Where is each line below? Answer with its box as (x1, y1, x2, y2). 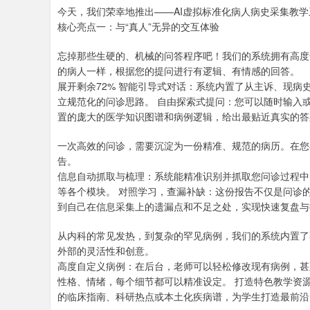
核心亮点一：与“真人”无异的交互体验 (57, 19, 219, 33)
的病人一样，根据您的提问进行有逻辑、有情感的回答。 (57, 64, 300, 77)
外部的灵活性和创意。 (57, 244, 154, 257)
